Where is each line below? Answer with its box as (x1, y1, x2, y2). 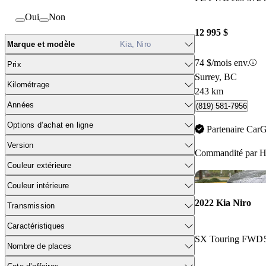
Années (7, 100, 34, 109)
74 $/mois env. (195, 57, 249, 68)
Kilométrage (7, 80, 50, 89)
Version (7, 140, 34, 150)
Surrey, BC (195, 71, 237, 82)
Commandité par (195, 147, 259, 158)
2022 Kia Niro (195, 197, 251, 208)
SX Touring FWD (195, 233, 263, 244)
